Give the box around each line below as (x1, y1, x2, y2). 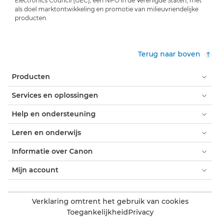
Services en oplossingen (12, 91, 98, 100)
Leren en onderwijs (12, 128, 81, 137)
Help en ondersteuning (12, 110, 96, 119)
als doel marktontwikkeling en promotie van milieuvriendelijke (15, 5, 198, 13)
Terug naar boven (138, 50, 200, 59)
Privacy (128, 208, 154, 217)
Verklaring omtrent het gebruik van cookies (31, 197, 189, 206)
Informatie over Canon (12, 147, 93, 156)
